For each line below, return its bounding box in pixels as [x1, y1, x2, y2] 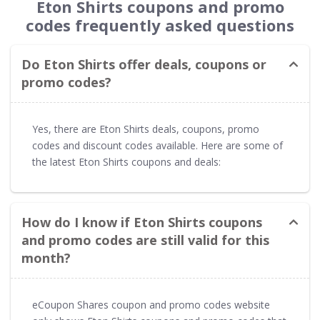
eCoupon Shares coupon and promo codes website [32, 297, 270, 311]
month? [21, 249, 71, 266]
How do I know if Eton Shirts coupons [21, 213, 262, 231]
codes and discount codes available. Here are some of [32, 138, 283, 152]
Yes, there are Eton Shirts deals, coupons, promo [32, 121, 259, 136]
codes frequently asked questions [26, 14, 294, 36]
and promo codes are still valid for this [21, 231, 269, 249]
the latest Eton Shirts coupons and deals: [32, 154, 221, 169]
